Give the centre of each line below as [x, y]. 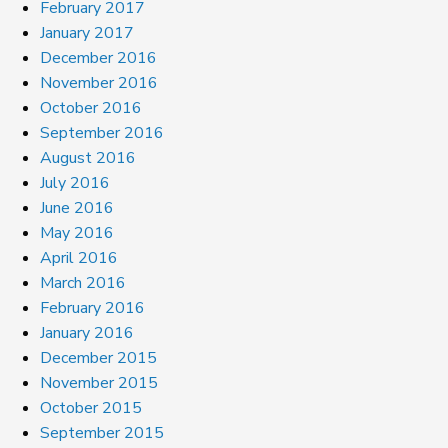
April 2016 [79, 257]
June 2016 [77, 207]
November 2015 [99, 382]
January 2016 [87, 332]
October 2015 [91, 407]
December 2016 [98, 57]
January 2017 [87, 32]
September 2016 [102, 132]
